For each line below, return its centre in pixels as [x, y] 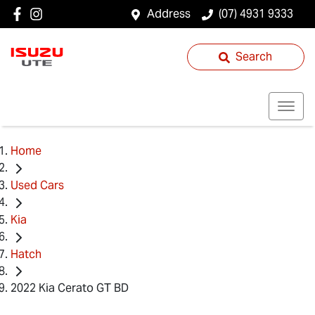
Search [254, 57]
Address [169, 14]
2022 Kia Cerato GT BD [70, 288]
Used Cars [37, 185]
